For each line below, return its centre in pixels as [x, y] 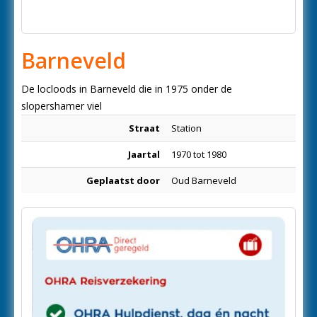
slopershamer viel [62, 106]
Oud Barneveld [204, 180]
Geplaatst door [123, 180]
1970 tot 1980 [199, 154]
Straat [144, 128]
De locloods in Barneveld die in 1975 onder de [127, 89]
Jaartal [144, 154]
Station [186, 128]
